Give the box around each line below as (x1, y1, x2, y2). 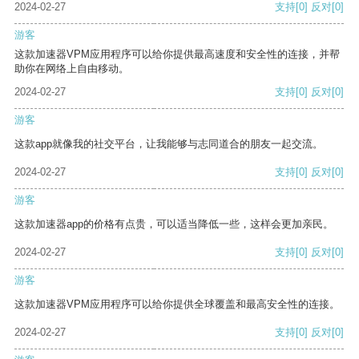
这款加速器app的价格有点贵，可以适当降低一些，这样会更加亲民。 (14, 218, 333, 231)
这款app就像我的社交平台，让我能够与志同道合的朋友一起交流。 (14, 138, 323, 151)
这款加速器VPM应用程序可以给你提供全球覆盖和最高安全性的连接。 (14, 298, 340, 311)
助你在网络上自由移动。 (14, 63, 129, 75)
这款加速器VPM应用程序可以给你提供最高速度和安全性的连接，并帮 (14, 48, 340, 61)
